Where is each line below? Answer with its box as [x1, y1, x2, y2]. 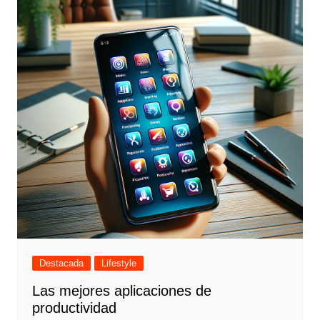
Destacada [39, 257, 84, 269]
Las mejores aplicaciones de [31, 282, 211, 299]
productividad [31, 299, 116, 316]
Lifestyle [101, 257, 136, 269]
